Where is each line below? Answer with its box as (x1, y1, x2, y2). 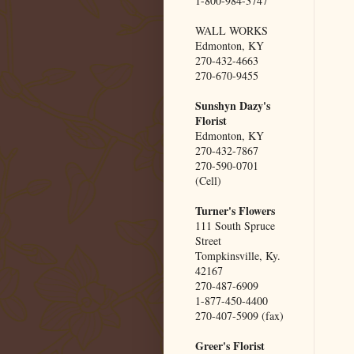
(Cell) (195, 172, 221, 188)
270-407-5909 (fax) (195, 307, 284, 323)
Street (195, 232, 221, 248)
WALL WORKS (195, 22, 268, 38)
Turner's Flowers (195, 201, 275, 219)
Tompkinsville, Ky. (195, 247, 281, 263)
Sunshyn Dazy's (195, 96, 270, 114)
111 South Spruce (195, 217, 275, 233)
